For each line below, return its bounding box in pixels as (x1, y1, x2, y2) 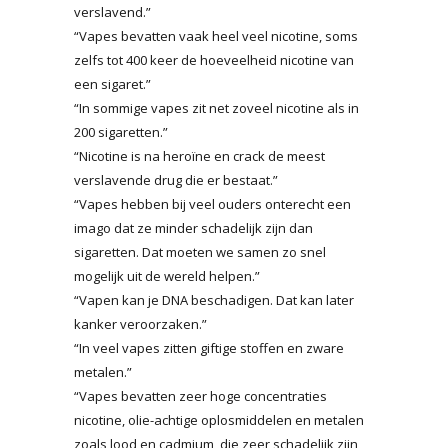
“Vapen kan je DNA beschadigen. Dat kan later (74, 290, 354, 309)
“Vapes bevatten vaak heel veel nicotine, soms (74, 26, 358, 45)
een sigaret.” (74, 74, 151, 93)
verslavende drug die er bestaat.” (74, 170, 278, 189)
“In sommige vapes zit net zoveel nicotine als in (74, 98, 359, 117)
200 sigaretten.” (74, 122, 168, 141)
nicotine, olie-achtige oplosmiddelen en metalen (74, 410, 364, 429)
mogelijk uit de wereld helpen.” (74, 266, 260, 285)
